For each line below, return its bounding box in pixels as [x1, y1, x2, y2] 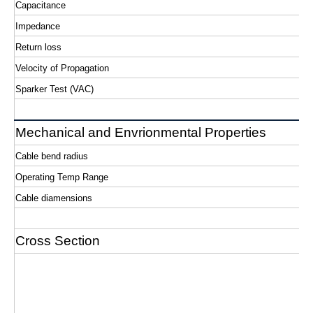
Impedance [15, 21, 60, 31]
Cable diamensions [15, 193, 92, 203]
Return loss [15, 42, 61, 52]
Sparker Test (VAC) [15, 84, 94, 94]
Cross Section [15, 233, 100, 248]
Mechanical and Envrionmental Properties [15, 125, 266, 140]
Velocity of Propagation [15, 63, 109, 73]
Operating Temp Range [15, 172, 108, 182]
